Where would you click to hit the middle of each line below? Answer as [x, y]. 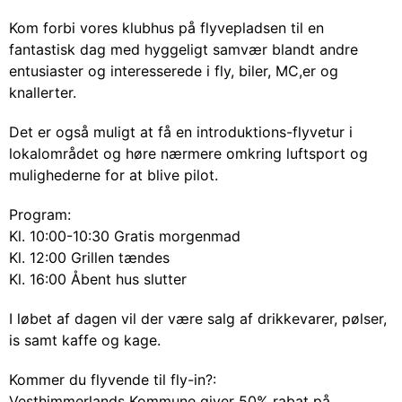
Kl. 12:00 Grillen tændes [89, 258]
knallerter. [43, 92]
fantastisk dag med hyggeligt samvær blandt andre [184, 49]
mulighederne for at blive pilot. [114, 175]
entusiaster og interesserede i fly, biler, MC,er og [174, 71]
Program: [40, 214]
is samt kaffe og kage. [85, 340]
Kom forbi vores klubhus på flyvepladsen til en [166, 28]
